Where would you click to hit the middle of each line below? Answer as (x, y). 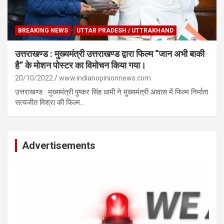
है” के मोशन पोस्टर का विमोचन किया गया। (80, 65)
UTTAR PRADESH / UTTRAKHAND (125, 30)
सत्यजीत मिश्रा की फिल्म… (50, 102)
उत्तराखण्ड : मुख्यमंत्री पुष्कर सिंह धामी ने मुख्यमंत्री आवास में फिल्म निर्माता (111, 92)
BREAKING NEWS (43, 30)
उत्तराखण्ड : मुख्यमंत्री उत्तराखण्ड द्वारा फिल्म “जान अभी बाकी (110, 53)
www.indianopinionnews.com (105, 78)
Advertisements (59, 145)
